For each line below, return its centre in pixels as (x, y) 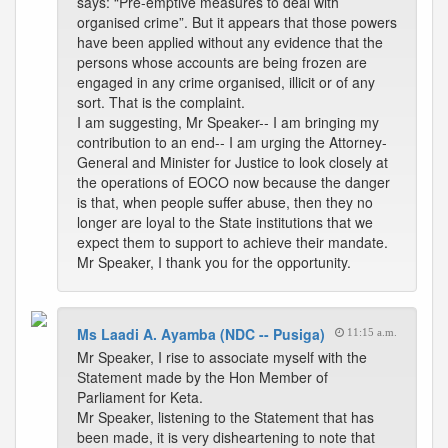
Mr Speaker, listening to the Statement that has (225, 417)
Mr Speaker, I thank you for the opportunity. (214, 262)
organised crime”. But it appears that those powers (237, 22)
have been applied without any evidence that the (230, 42)
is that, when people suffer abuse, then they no (225, 202)
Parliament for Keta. (140, 397)
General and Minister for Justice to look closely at (232, 162)
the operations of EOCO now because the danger (233, 182)
